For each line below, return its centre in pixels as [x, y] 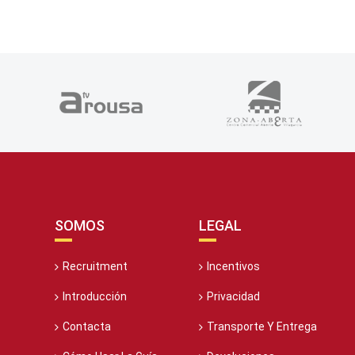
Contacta [86, 326]
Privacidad [234, 296]
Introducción [94, 296]
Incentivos [234, 266]
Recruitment [95, 266]
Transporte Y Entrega [262, 326]
